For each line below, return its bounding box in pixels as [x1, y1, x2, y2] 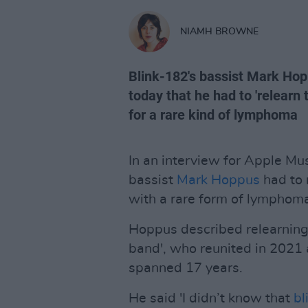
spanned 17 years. [129, 261, 243, 275]
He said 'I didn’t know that [129, 291, 294, 305]
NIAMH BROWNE [180, 26, 258, 36]
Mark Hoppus [177, 173, 260, 187]
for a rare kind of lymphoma [129, 107, 298, 123]
